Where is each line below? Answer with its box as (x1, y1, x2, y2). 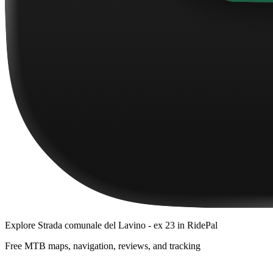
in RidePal (175, 219, 218, 230)
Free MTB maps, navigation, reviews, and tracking (5, 240, 200, 251)
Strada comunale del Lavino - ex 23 (38, 219, 175, 230)
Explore (5, 219, 38, 230)
